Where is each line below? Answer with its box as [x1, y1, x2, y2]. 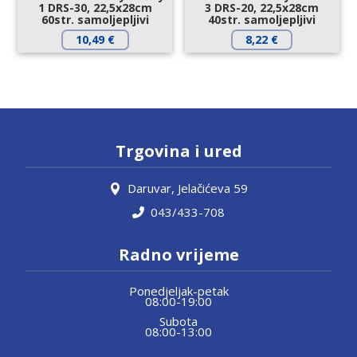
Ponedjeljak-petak [128, 283, 229, 300]
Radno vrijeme [118, 243, 239, 265]
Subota [159, 312, 198, 329]
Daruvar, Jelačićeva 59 [127, 179, 248, 196]
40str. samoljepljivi [208, 11, 316, 27]
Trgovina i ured [115, 139, 242, 162]
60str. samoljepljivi [41, 11, 149, 27]
